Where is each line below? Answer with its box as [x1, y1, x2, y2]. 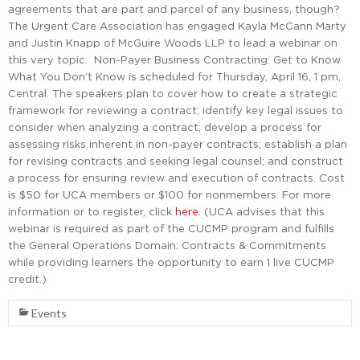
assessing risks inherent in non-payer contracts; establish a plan [8, 138, 347, 150]
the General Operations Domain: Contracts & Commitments [8, 239, 326, 252]
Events [31, 306, 67, 321]
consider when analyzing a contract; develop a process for [8, 121, 321, 133]
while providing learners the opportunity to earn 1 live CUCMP [8, 256, 334, 268]
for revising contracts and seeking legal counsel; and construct [8, 155, 343, 167]
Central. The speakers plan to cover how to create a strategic [8, 88, 337, 100]
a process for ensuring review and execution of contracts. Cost [8, 172, 345, 184]
